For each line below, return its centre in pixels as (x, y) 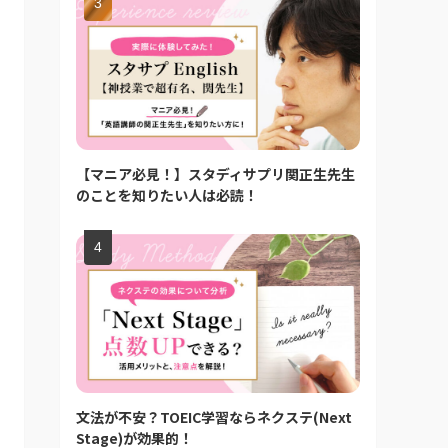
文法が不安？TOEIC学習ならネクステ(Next (214, 417)
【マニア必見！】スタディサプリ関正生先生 (215, 173)
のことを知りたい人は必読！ (167, 194)
